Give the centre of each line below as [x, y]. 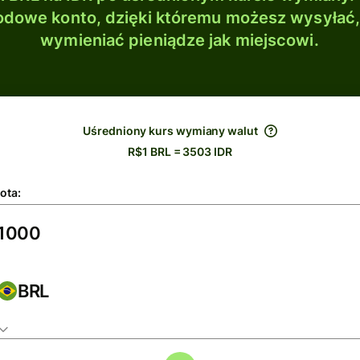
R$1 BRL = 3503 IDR [180, 151]
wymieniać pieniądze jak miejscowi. [180, 40]
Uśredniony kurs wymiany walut [170, 131]
